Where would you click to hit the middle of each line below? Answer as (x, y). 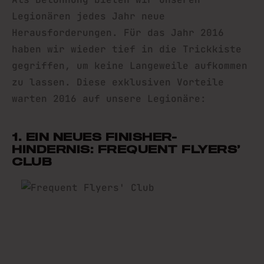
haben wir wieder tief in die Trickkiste (127, 49)
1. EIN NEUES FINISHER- (94, 137)
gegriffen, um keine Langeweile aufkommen (130, 66)
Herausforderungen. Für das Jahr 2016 (118, 33)
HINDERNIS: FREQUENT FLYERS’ (126, 149)
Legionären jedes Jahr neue (88, 16)
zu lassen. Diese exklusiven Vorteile (118, 82)
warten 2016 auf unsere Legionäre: (112, 99)
